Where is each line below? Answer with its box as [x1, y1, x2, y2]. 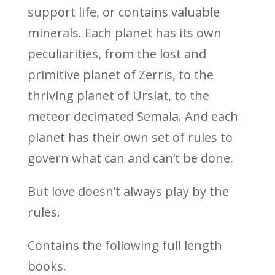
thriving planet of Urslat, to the [27, 87, 209, 104]
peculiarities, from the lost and [27, 45, 206, 62]
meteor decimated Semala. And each [27, 107, 238, 125]
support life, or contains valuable [27, 3, 220, 20]
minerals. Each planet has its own [27, 24, 222, 41]
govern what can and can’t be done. [27, 149, 233, 166]
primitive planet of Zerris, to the [27, 66, 214, 83]
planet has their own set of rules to [27, 128, 233, 145]
